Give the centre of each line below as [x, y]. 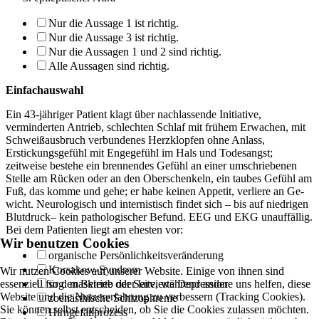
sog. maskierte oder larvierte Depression [138, 283]
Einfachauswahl [45, 90]
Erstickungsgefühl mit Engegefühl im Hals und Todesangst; [139, 152]
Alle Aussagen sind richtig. [109, 66]
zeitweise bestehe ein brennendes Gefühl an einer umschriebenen [151, 165]
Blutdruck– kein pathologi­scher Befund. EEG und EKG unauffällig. [159, 216]
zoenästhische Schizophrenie [113, 298]
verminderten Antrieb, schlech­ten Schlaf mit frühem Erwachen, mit [156, 127]
